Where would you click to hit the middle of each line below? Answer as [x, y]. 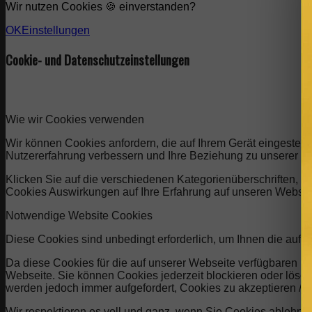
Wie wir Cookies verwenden [75, 120]
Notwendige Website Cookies [79, 216]
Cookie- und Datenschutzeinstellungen [97, 59]
